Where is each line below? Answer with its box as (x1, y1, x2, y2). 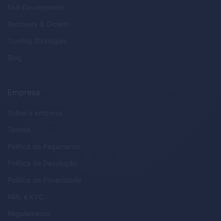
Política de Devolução (7, 159, 77, 168)
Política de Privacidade (7, 176, 81, 184)
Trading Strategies (7, 37, 67, 45)
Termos (7, 125, 31, 134)
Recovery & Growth (7, 20, 70, 29)
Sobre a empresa (7, 109, 63, 117)
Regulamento (7, 209, 50, 218)
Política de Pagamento (7, 142, 80, 151)
